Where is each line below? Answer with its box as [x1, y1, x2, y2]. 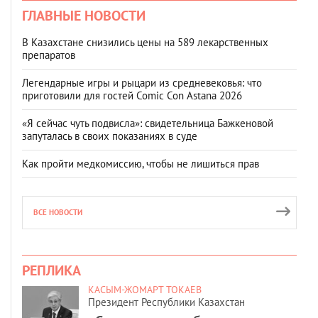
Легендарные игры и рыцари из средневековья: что [22, 75, 262, 89]
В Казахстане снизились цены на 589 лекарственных [22, 35, 268, 49]
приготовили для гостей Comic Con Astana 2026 [22, 88, 242, 102]
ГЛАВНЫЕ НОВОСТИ [22, 6, 146, 25]
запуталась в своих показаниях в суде [22, 128, 197, 143]
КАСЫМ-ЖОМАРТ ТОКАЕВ [88, 283, 202, 296]
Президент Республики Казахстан [88, 295, 245, 309]
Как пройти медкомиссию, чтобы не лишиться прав [22, 156, 259, 170]
